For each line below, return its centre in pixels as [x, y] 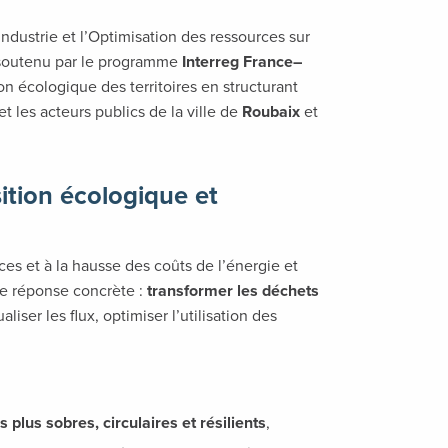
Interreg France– [242, 62]
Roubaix [271, 112]
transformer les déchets [233, 291]
